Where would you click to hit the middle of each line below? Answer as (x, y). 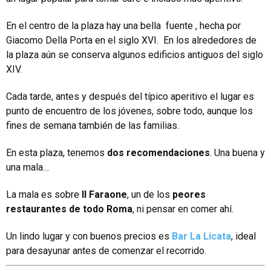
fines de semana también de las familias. (93, 126)
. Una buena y (237, 153)
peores (188, 195)
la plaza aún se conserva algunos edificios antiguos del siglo (135, 55)
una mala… (28, 168)
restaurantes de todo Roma (69, 209)
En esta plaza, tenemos (57, 153)
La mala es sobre (44, 195)
